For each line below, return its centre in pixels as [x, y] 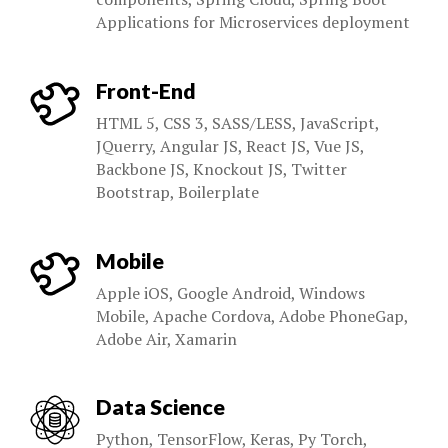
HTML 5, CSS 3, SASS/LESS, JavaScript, [237, 122]
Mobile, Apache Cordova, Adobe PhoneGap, [252, 315]
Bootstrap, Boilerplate [177, 191]
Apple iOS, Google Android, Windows [230, 292]
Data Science [160, 407]
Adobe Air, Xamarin [166, 338]
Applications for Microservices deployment [253, 22]
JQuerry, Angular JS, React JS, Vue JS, [230, 145]
